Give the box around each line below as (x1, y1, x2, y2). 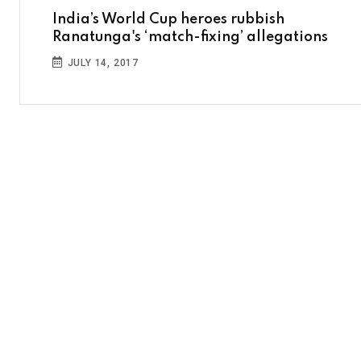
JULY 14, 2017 (64, 57, 139, 68)
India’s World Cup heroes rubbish (52, 12, 284, 27)
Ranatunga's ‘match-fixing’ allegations (52, 30, 328, 44)
